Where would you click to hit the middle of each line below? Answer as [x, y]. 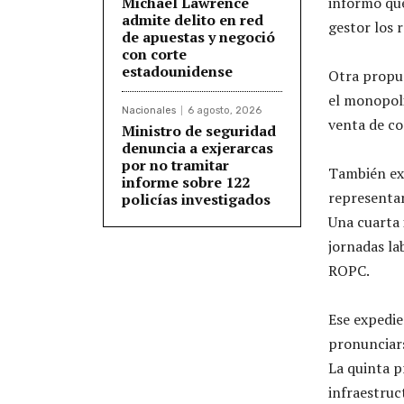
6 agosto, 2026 [225, 110]
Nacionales [149, 110]
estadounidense [177, 71]
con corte [154, 54]
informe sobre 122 [186, 182]
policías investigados [196, 199]
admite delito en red [193, 19]
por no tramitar [175, 165]
